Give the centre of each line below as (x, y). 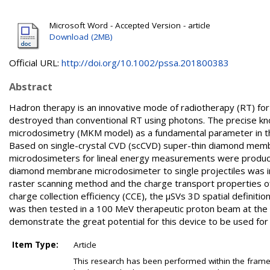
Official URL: (35, 63)
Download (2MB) (81, 37)
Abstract (31, 86)
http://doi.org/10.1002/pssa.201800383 (145, 63)
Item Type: (35, 245)
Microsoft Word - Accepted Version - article (130, 25)
